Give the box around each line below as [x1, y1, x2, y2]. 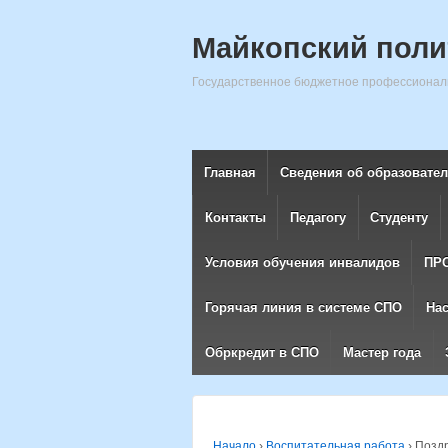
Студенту [370, 210, 429, 225]
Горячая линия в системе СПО [204, 300, 402, 315]
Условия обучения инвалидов [204, 255, 400, 270]
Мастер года [343, 345, 422, 360]
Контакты [204, 210, 266, 225]
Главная [203, 165, 256, 180]
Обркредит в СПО [204, 345, 319, 360]
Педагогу [290, 210, 347, 225]
